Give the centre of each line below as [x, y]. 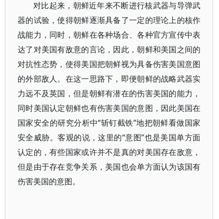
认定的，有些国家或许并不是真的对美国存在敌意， [109, 152]
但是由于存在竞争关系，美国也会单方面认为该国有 [109, 167]
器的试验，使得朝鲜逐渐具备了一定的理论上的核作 [109, 20]
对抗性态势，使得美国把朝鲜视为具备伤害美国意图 [109, 64]
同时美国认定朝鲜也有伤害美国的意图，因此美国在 [109, 108]
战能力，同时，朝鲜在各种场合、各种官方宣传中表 [109, 35]
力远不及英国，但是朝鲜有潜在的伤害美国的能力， [109, 93]
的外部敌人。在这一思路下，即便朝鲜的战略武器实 [109, 79]
